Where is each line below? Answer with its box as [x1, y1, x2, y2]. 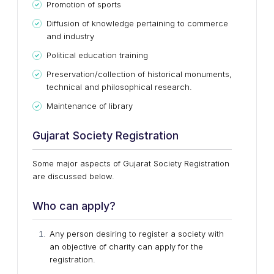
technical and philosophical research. [46, 82, 192, 92]
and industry [46, 31, 94, 41]
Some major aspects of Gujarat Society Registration [32, 158, 229, 168]
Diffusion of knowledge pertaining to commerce [46, 18, 228, 28]
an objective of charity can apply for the [50, 242, 203, 251]
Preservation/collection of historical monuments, [46, 69, 232, 79]
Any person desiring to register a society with [50, 229, 224, 239]
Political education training [46, 50, 148, 60]
